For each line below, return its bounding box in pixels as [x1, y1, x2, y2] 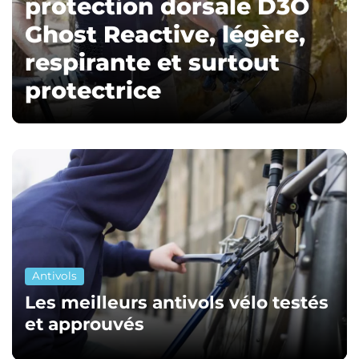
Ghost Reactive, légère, [25, 20, 305, 48]
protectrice [25, 76, 161, 104]
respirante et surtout [25, 48, 280, 76]
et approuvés [25, 313, 144, 334]
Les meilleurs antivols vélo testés [25, 292, 329, 313]
